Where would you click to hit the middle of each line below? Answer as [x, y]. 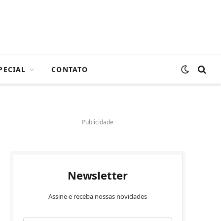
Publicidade [98, 122]
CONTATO [70, 69]
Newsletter [98, 175]
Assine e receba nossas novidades [98, 196]
